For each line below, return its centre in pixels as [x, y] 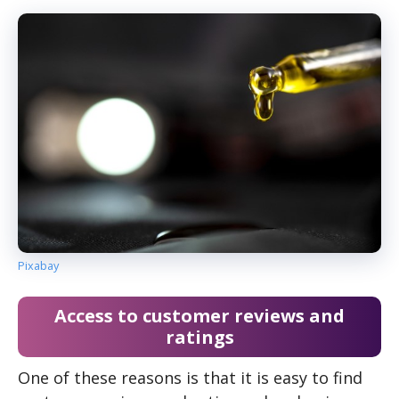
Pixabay [38, 265]
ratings [199, 338]
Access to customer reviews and [199, 316]
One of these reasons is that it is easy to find [190, 378]
